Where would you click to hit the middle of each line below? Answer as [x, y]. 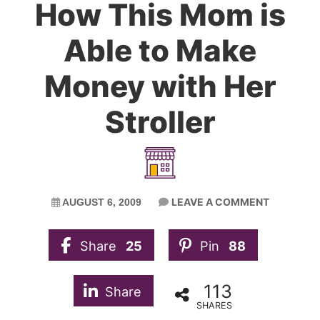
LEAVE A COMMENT [220, 202]
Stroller [160, 122]
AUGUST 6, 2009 [101, 202]
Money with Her [160, 86]
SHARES [214, 306]
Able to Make [160, 50]
